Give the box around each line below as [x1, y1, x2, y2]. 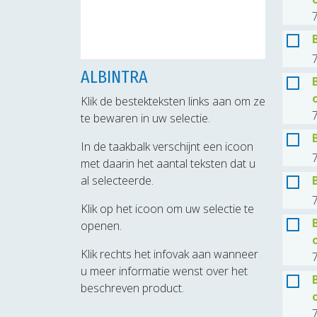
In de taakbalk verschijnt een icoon [81, 139, 253, 155]
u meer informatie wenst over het [81, 263, 248, 279]
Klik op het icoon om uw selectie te [81, 201, 254, 217]
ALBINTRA [81, 67, 148, 88]
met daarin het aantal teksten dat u [81, 156, 255, 172]
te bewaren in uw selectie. [81, 110, 210, 127]
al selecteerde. [81, 173, 154, 189]
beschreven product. [81, 280, 184, 296]
